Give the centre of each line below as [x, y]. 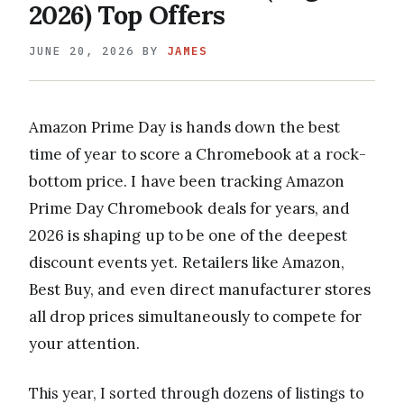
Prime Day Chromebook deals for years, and [190, 208]
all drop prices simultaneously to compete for [196, 316]
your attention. [85, 343]
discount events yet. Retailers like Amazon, [187, 262]
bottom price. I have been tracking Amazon [187, 181]
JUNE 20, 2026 [82, 50]
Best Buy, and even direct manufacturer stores [200, 289]
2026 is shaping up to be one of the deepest [188, 235]
